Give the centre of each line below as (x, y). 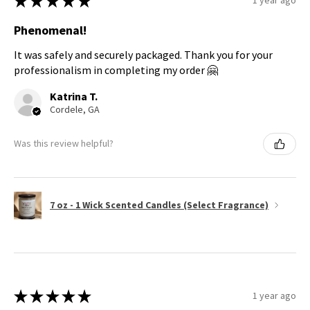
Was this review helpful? (64, 144)
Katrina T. (74, 96)
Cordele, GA (75, 109)
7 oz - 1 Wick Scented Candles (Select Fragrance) (159, 205)
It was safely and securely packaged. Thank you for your (143, 54)
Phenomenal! (50, 30)
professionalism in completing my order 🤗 (116, 70)
